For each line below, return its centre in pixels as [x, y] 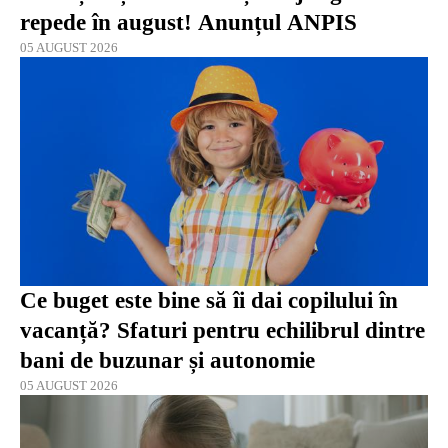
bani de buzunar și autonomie [167, 360]
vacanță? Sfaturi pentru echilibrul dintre [222, 330]
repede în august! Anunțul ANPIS [188, 22]
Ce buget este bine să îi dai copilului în [209, 300]
